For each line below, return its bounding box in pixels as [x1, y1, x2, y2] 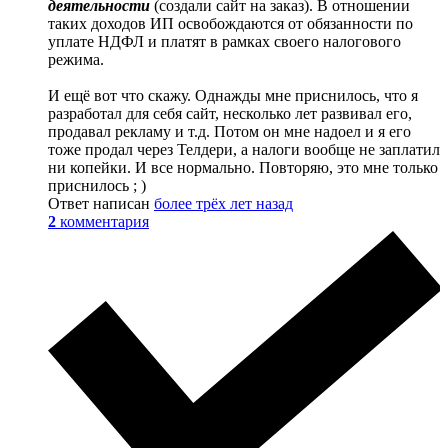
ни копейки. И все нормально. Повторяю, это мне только [48, 159, 438, 176]
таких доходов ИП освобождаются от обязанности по [48, 15, 413, 32]
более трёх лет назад [154, 195, 293, 212]
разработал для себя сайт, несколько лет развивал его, [48, 105, 412, 122]
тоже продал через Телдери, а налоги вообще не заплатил [48, 141, 440, 158]
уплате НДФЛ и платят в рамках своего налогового [48, 33, 401, 50]
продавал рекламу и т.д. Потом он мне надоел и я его [48, 123, 411, 140]
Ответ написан [48, 195, 154, 212]
